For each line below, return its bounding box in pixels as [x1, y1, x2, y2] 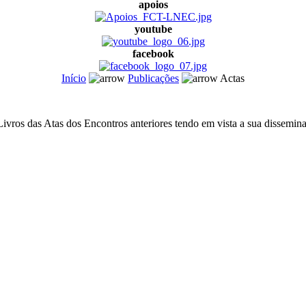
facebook [132, 48, 174, 59]
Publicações [128, 72, 179, 84]
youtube [134, 23, 172, 35]
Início [61, 72, 86, 84]
